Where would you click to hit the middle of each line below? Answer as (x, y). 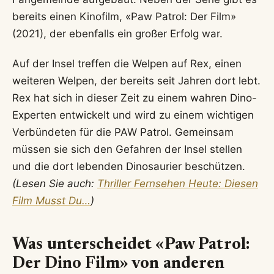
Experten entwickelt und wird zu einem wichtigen (133, 115)
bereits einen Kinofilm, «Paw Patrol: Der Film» (124, 17)
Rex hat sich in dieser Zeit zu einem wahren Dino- (135, 98)
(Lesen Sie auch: (55, 183)
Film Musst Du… (51, 200)
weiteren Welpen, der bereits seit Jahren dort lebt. (136, 80)
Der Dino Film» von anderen (119, 264)
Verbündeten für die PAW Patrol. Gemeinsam (123, 132)
